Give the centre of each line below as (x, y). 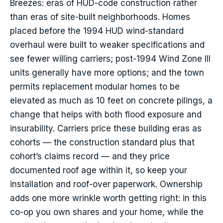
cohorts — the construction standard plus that (102, 143)
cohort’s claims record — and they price (90, 157)
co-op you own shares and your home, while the (107, 212)
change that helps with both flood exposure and (106, 115)
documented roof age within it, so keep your (99, 170)
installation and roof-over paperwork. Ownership (106, 184)
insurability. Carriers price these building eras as (106, 129)
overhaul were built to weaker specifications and (107, 45)
